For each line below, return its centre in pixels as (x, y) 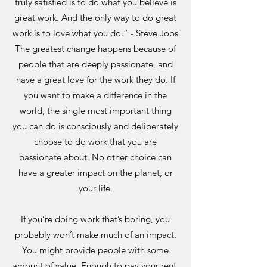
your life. (95, 188)
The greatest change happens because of (95, 49)
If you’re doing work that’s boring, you (95, 219)
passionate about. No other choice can (95, 157)
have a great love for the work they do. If (95, 80)
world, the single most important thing (95, 111)
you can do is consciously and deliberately (95, 126)
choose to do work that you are (95, 142)
